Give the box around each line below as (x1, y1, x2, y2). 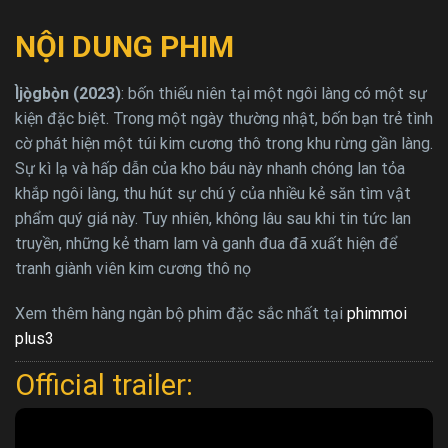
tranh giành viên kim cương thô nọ (15, 258, 251, 278)
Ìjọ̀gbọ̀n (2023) (15, 83, 121, 103)
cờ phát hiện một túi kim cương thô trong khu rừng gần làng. (15, 133, 433, 153)
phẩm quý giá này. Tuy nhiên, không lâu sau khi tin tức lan (15, 208, 411, 228)
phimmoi (347, 303, 407, 323)
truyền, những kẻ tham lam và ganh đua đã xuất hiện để (15, 233, 397, 253)
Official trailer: (15, 367, 193, 402)
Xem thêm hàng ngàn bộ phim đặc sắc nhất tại (15, 303, 347, 323)
